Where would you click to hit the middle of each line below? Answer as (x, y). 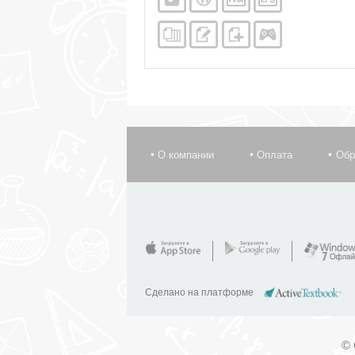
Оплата (275, 155)
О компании (186, 155)
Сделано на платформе (200, 293)
